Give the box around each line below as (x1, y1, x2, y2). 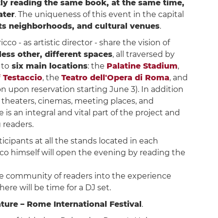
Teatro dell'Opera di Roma (61, 73, 169, 82)
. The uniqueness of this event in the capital (14, 10, 184, 19)
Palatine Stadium (106, 61, 178, 71)
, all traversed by (112, 50, 175, 59)
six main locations (9, 61, 88, 71)
